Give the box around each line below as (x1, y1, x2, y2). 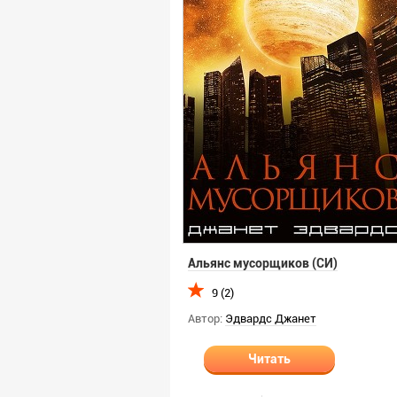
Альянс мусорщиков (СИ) (188, 256, 338, 270)
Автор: (188, 312, 222, 325)
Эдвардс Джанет (225, 312, 316, 325)
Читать (248, 352, 291, 366)
